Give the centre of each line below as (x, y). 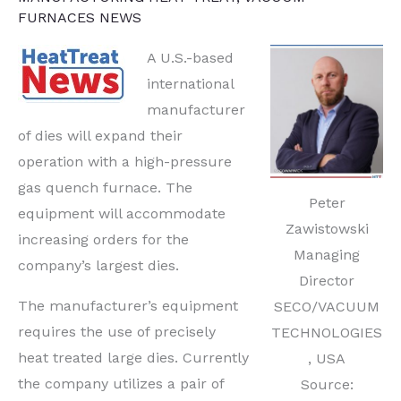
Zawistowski (327, 229)
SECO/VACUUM (327, 307)
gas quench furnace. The (105, 187)
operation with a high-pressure (125, 161)
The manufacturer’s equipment (128, 305)
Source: (327, 385)
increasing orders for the (103, 239)
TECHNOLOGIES (327, 333)
